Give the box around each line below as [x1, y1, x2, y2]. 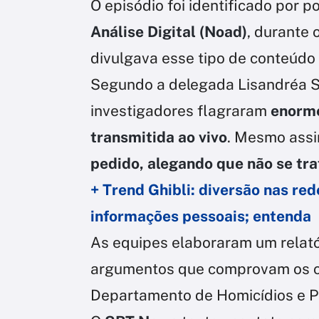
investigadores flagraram [90, 101, 271, 120]
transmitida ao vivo [90, 127, 227, 146]
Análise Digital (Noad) [90, 22, 247, 41]
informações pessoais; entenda [90, 206, 311, 225]
